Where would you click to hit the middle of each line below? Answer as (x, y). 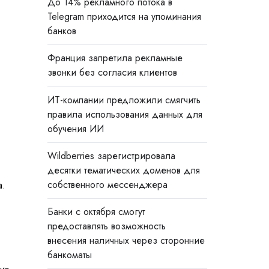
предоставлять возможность (106, 226)
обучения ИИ (75, 128)
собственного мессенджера (107, 184)
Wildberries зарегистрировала (111, 156)
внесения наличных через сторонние (126, 240)
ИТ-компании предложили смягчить (124, 100)
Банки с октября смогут (96, 211)
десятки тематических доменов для (123, 170)
